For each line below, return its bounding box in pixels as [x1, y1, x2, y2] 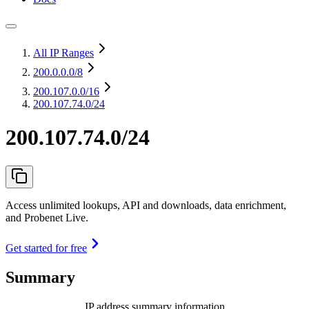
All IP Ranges [33, 47, 94, 59]
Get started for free [6, 241, 87, 254]
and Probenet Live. [6, 211, 88, 223]
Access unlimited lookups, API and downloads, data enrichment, [6, 199, 286, 211]
